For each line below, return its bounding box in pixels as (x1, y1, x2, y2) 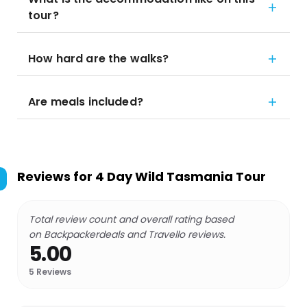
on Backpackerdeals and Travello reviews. (29, 228, 225, 241)
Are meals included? (28, 94, 143, 110)
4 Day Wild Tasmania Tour (95, 168, 266, 185)
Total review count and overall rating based (29, 212, 234, 226)
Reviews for (17, 168, 95, 185)
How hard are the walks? (28, 51, 169, 66)
